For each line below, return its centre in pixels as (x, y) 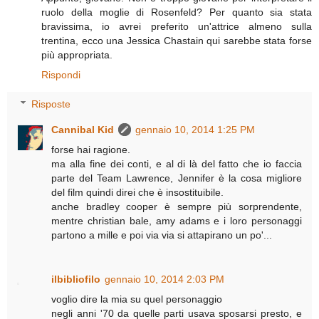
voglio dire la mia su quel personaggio (137, 299)
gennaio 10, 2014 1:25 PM (195, 130)
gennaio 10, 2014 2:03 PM (165, 279)
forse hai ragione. (91, 150)
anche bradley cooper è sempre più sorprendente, (177, 207)
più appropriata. (77, 54)
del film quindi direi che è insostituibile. (138, 193)
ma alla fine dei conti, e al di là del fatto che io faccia (177, 164)
